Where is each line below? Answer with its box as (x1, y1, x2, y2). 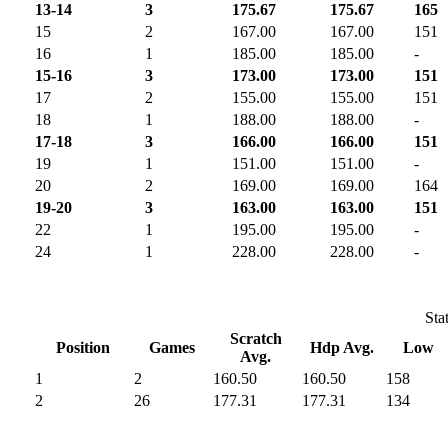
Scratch (229, 329, 282, 347)
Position (55, 338, 110, 356)
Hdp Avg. (310, 338, 375, 356)
